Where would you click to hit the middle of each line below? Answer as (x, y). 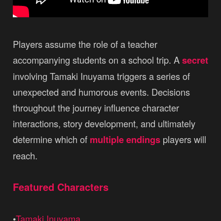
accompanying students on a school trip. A (97, 60)
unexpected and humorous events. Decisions (101, 92)
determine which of (51, 139)
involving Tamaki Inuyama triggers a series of (101, 76)
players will (183, 139)
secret (195, 60)
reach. (26, 156)
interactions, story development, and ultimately (104, 124)
